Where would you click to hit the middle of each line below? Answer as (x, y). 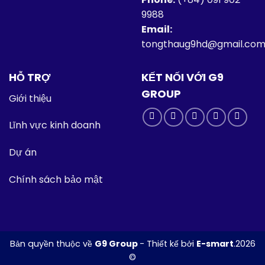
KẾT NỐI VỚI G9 (182, 77)
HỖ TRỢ (30, 77)
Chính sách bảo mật (56, 179)
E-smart (215, 243)
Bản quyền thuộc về (52, 243)
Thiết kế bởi (171, 243)
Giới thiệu (30, 98)
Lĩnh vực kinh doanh (55, 125)
